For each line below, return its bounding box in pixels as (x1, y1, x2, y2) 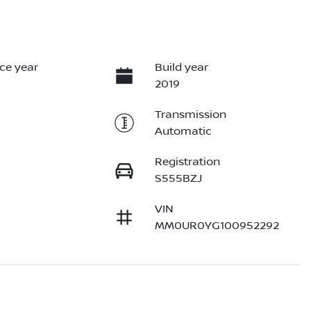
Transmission (154, 108, 226, 121)
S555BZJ (154, 172, 202, 185)
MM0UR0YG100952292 (154, 219, 279, 233)
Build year (154, 61, 208, 74)
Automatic (154, 125, 212, 138)
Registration (154, 155, 220, 169)
